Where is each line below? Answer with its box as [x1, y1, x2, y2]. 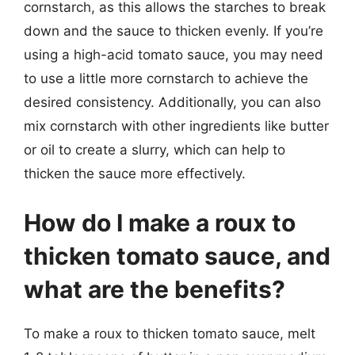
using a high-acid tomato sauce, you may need [24, 47, 323, 63]
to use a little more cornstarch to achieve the [24, 71, 308, 86]
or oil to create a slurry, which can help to [24, 142, 285, 158]
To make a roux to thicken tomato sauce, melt [24, 325, 315, 342]
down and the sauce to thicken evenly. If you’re [24, 23, 323, 39]
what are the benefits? [24, 274, 285, 303]
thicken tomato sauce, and [24, 241, 330, 270]
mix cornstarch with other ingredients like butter [24, 118, 329, 134]
